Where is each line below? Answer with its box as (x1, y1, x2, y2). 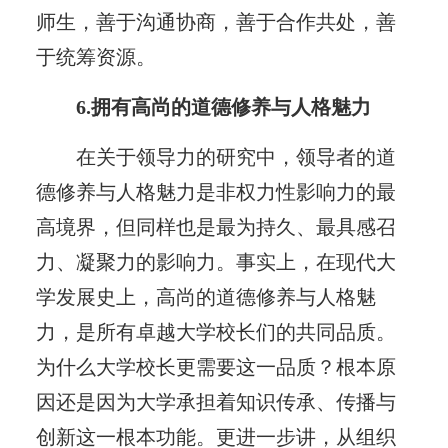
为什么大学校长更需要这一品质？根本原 (35, 355, 396, 378)
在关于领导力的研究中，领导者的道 (76, 145, 397, 168)
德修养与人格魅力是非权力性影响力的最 (35, 180, 396, 203)
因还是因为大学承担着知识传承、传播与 (35, 390, 396, 413)
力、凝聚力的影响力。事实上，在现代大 (35, 250, 396, 273)
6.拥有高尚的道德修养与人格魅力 (76, 95, 372, 118)
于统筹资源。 (35, 45, 156, 68)
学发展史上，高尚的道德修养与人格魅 (35, 285, 376, 308)
